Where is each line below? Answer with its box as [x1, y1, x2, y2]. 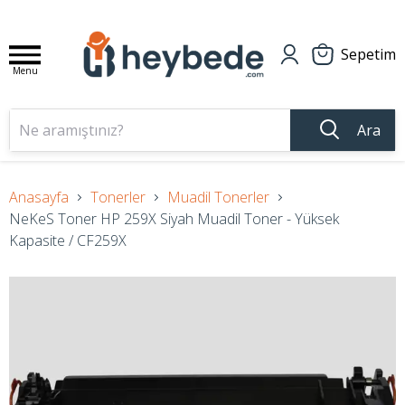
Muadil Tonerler [167, 187, 269, 207]
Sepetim [341, 44, 396, 64]
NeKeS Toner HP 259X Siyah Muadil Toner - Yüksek [9, 209, 339, 229]
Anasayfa [9, 187, 69, 207]
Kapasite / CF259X [9, 231, 127, 250]
